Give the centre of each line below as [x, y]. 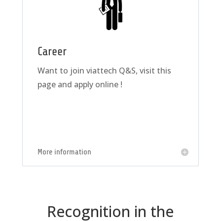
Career [52, 52]
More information [64, 152]
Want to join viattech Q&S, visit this [104, 71]
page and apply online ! [80, 85]
